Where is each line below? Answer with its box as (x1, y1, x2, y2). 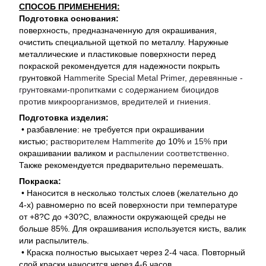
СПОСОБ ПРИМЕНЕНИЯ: (19, 2, 120, 12)
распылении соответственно (116, 148, 227, 159)
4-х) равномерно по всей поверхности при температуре (19, 200, 237, 210)
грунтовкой (19, 73, 64, 83)
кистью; (19, 137, 50, 147)
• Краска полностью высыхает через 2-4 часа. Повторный (19, 248, 245, 258)
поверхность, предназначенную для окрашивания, (19, 26, 217, 36)
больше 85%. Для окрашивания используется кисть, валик (19, 224, 246, 234)
